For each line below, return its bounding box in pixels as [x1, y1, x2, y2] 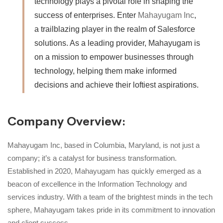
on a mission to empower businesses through [34, 53, 194, 62]
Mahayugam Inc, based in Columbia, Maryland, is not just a [7, 141, 200, 150]
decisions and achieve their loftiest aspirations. [34, 81, 199, 90]
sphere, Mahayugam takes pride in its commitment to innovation [7, 206, 215, 215]
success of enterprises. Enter [34, 11, 138, 20]
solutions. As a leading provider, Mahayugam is [34, 39, 200, 48]
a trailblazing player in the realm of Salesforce [34, 25, 195, 34]
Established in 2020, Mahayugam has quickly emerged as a [7, 167, 201, 176]
